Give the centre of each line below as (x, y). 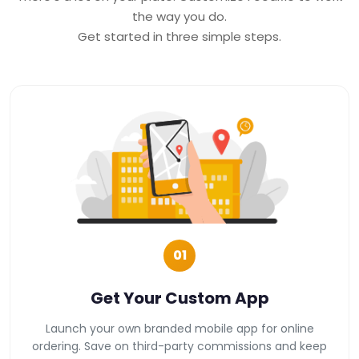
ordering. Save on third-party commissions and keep (179, 346)
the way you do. (179, 16)
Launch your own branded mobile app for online (179, 328)
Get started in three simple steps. (179, 36)
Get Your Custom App (179, 298)
